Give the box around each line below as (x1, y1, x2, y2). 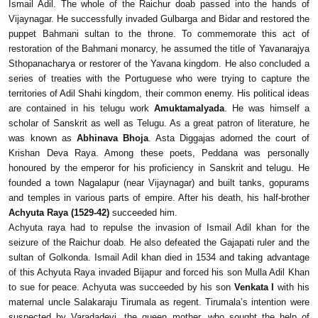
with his (274, 282, 309, 293)
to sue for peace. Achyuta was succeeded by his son (9, 282, 234, 293)
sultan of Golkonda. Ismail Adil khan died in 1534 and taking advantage (9, 252, 309, 263)
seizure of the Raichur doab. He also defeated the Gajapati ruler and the (9, 237, 309, 248)
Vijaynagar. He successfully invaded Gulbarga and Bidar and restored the (9, 13, 309, 25)
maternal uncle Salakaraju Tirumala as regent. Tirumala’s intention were (9, 297, 309, 308)
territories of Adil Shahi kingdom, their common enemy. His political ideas (9, 88, 309, 99)
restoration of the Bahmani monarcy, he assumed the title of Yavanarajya (9, 43, 309, 55)
